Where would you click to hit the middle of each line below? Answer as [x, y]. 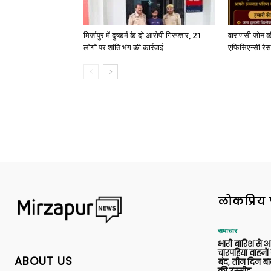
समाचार [227, 231]
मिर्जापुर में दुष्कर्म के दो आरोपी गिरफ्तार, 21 [142, 35]
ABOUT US [44, 261]
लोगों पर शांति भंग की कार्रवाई [123, 47]
